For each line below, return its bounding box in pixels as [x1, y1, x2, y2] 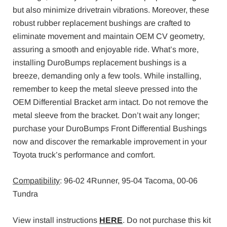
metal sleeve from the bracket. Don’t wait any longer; [13, 110, 200, 120]
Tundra [13, 190, 38, 199]
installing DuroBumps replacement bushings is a [13, 58, 186, 67]
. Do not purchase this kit [123, 215, 211, 224]
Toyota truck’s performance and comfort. [13, 150, 155, 159]
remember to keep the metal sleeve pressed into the [13, 84, 198, 93]
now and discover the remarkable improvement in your [13, 137, 207, 146]
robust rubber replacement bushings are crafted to [13, 18, 191, 27]
